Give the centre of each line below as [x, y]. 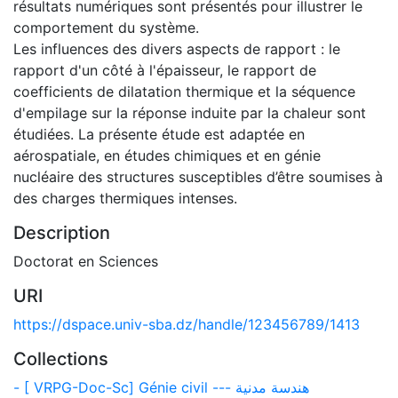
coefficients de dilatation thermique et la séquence [184, 92]
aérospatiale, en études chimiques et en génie [167, 155]
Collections [61, 359]
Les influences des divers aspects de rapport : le [177, 49]
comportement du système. [106, 28]
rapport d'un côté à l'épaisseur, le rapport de [165, 70]
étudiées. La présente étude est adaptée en [159, 134]
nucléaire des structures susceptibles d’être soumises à [198, 177]
